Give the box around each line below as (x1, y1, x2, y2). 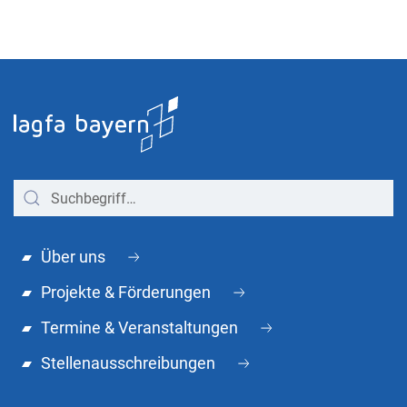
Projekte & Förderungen (41, 283, 211, 303)
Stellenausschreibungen (41, 353, 215, 373)
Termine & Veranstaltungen (41, 318, 238, 338)
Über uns (41, 247, 105, 267)
